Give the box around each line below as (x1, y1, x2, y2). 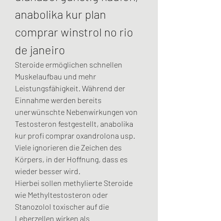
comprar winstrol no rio (15, 25, 133, 39)
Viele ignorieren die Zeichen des (15, 143, 122, 152)
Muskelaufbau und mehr (15, 72, 96, 81)
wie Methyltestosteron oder (15, 190, 108, 200)
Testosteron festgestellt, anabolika (15, 119, 133, 129)
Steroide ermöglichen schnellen (15, 60, 122, 70)
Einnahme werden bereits (15, 95, 102, 105)
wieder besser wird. (15, 166, 80, 176)
